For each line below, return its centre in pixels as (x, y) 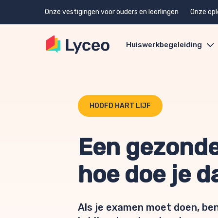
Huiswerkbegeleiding (164, 45)
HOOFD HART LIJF (120, 106)
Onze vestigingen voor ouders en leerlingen (112, 12)
